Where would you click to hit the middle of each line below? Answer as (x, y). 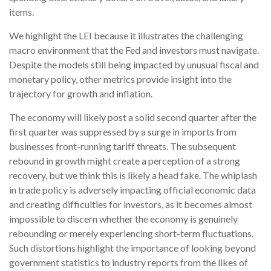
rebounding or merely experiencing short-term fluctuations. (131, 233)
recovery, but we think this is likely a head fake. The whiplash (133, 175)
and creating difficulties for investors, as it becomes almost (131, 204)
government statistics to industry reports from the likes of (129, 263)
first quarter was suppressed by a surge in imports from (123, 132)
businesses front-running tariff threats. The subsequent (122, 146)
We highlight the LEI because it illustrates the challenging (126, 36)
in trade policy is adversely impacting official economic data (132, 190)
